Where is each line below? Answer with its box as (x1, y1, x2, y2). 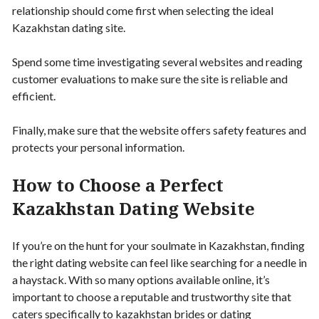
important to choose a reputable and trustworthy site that (12, 289, 291, 303)
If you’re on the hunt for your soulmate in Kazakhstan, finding (12, 238, 305, 252)
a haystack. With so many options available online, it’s (12, 272, 270, 286)
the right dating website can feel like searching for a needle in (12, 255, 307, 269)
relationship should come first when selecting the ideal (12, 3, 273, 17)
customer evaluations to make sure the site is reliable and (12, 71, 288, 85)
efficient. (12, 88, 56, 103)
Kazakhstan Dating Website (12, 196, 255, 220)
